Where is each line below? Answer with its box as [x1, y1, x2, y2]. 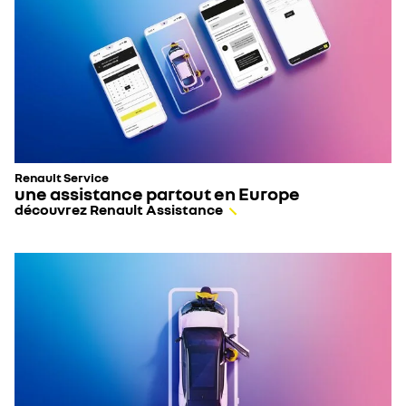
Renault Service [14, 169, 109, 185]
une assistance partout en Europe [14, 182, 300, 204]
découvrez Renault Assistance [14, 200, 223, 218]
